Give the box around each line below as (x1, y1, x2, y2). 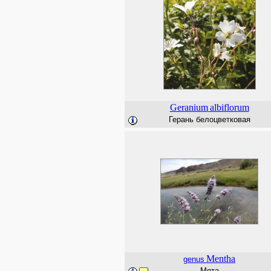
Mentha (206, 253, 235, 264)
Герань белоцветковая (168, 115, 250, 124)
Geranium (169, 102, 208, 113)
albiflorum (209, 102, 249, 113)
